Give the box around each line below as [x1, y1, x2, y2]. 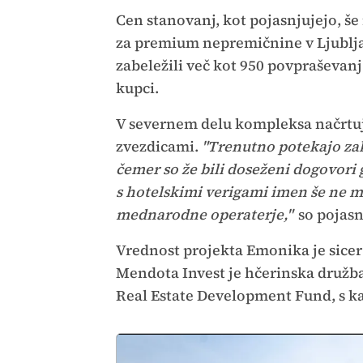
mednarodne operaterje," [115, 204, 296, 225]
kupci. [115, 78, 162, 99]
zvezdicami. [115, 136, 202, 157]
